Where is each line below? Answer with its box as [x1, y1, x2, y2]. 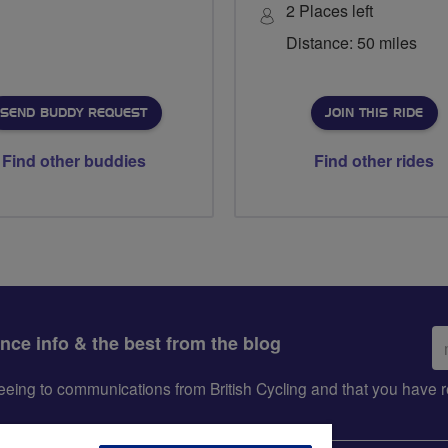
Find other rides [314, 149, 434, 172]
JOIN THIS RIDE [324, 107, 423, 119]
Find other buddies [2, 149, 146, 172]
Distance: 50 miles [286, 31, 417, 54]
